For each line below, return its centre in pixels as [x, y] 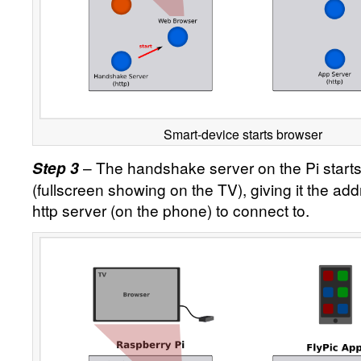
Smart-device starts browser [243, 134]
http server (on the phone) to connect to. [171, 210]
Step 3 [56, 168]
